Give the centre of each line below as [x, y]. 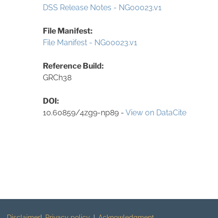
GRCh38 [57, 77]
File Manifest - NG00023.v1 [90, 42]
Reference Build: [73, 66]
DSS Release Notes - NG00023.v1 [102, 7]
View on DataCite [156, 112]
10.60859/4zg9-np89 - [84, 112]
